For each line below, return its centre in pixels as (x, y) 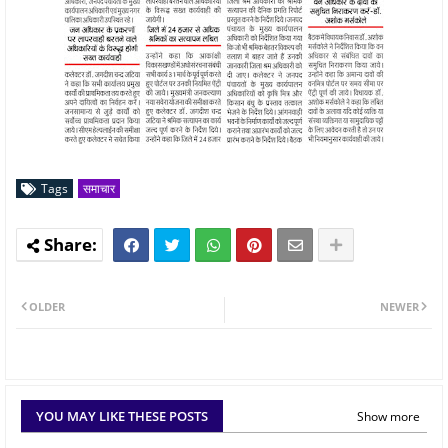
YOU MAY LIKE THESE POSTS (122, 416)
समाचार (99, 188)
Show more (388, 416)
